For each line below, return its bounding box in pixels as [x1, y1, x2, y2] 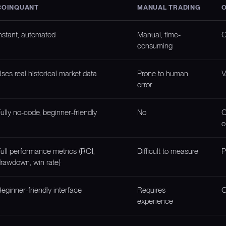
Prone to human [137, 68, 188, 78]
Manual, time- [137, 29, 181, 39]
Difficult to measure [137, 146, 198, 156]
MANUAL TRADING [137, 3, 201, 11]
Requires [137, 185, 165, 195]
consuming [137, 40, 173, 50]
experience [137, 196, 173, 206]
